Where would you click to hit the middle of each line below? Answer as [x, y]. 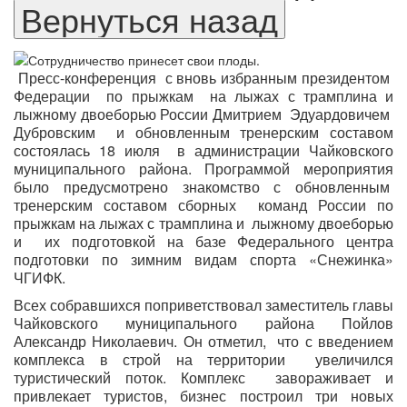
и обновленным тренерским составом [255, 132]
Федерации [52, 95]
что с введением [336, 341]
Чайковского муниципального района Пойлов [203, 323]
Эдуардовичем [340, 114]
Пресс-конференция [87, 77]
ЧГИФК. [40, 277]
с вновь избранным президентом [278, 77]
